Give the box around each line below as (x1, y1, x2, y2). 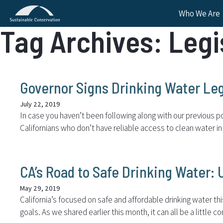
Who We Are (179, 8, 221, 19)
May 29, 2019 (20, 183, 60, 193)
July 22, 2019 (20, 100, 60, 109)
